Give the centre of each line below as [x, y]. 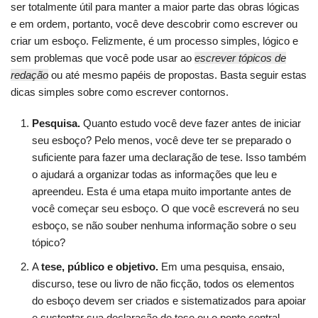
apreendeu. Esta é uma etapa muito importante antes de [161, 192]
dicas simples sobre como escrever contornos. [120, 92]
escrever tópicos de [240, 58]
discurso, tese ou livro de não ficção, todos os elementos [163, 284]
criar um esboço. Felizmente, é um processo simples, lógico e [154, 41]
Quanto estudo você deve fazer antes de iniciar [191, 124]
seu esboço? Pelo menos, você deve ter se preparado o [161, 141]
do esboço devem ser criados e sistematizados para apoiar [169, 301]
